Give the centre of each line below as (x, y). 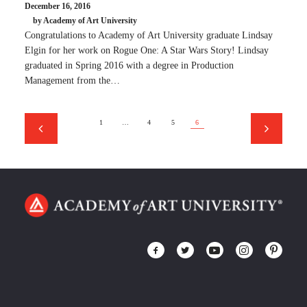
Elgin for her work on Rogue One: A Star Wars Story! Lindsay (147, 50)
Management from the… (72, 80)
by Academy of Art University (85, 21)
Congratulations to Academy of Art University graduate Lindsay (149, 35)
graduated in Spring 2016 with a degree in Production (129, 65)
